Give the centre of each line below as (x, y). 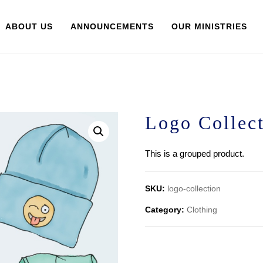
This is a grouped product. (194, 154)
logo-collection (194, 188)
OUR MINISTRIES (210, 26)
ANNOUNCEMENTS (112, 26)
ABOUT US (29, 26)
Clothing (202, 210)
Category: (166, 210)
